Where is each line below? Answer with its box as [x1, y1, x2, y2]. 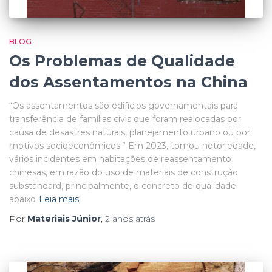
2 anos [105, 213, 133, 224]
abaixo [9, 194, 36, 205]
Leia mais [39, 194, 79, 205]
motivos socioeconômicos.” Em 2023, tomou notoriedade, [9, 140, 256, 151]
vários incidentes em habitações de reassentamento [9, 154, 231, 165]
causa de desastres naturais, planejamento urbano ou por [9, 127, 250, 138]
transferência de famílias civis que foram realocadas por [9, 114, 241, 124]
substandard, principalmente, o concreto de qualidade [9, 180, 236, 191]
